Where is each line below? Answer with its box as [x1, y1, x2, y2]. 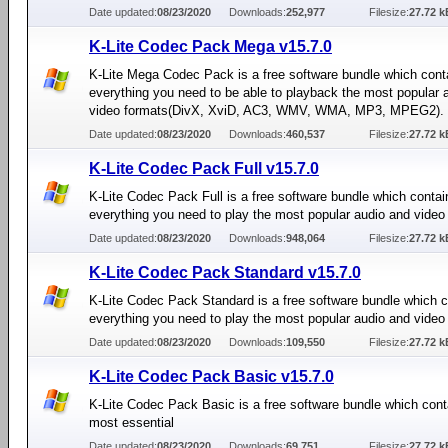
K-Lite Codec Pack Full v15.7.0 [89, 160, 319, 177]
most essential [89, 415, 174, 430]
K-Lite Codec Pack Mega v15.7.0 [89, 38, 332, 55]
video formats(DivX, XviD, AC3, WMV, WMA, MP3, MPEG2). [89, 103, 444, 118]
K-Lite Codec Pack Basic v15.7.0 [89, 368, 334, 385]
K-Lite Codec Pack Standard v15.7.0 [89, 264, 361, 281]
